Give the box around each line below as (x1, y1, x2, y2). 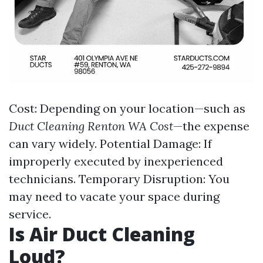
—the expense (173, 119, 249, 133)
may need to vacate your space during (9, 189, 220, 204)
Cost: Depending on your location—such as (9, 101, 245, 116)
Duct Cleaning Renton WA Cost (9, 119, 173, 133)
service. (9, 207, 51, 221)
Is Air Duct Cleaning (9, 221, 195, 247)
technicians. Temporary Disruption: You (9, 171, 230, 186)
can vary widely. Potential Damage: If (9, 136, 212, 151)
